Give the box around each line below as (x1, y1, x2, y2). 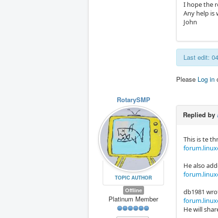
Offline (125, 186, 142, 194)
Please (176, 74, 198, 84)
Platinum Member (109, 194, 158, 203)
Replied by (183, 110, 217, 120)
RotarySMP (116, 95, 150, 105)
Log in (198, 74, 215, 84)
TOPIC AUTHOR (114, 174, 152, 181)
